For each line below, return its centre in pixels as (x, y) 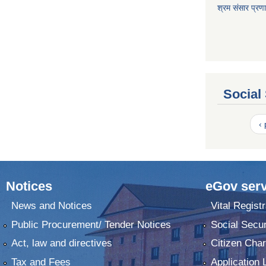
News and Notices (51, 206)
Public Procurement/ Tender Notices (91, 224)
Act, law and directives (61, 243)
